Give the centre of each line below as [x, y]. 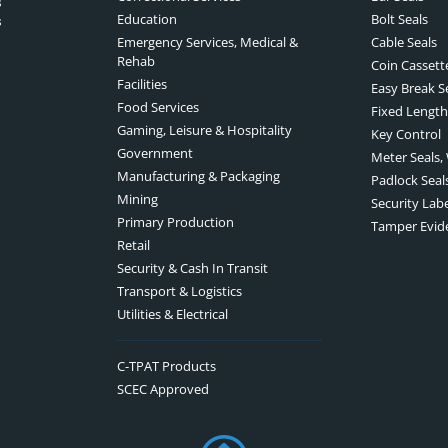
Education [146, 18]
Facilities [141, 83]
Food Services [157, 106]
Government [154, 152]
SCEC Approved [162, 388]
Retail [133, 244]
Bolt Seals [400, 18]
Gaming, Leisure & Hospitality [204, 129]
